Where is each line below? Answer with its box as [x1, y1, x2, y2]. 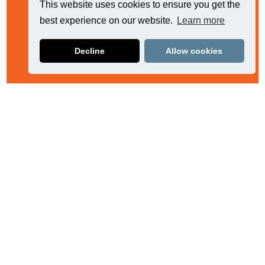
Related [115, 106, 150, 117]
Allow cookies [166, 46, 223, 56]
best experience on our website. [40, 15, 176, 26]
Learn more [177, 15, 225, 26]
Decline [75, 46, 105, 56]
